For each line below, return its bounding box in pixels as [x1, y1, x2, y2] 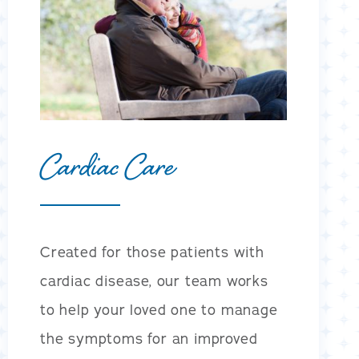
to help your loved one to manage [39, 300, 278, 320]
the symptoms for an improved [39, 329, 258, 349]
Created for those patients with [39, 242, 264, 262]
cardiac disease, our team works [39, 271, 268, 291]
